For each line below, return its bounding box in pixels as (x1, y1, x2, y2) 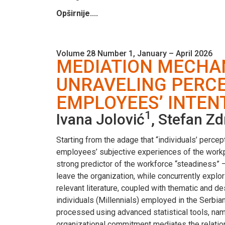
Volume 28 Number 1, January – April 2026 (56, 48, 212, 58)
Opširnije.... (56, 8, 98, 18)
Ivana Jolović (56, 110, 145, 128)
